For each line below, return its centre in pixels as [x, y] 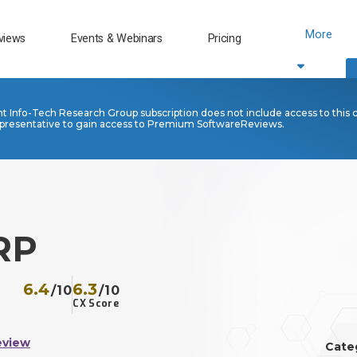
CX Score [96, 304]
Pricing [224, 38]
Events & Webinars [116, 38]
